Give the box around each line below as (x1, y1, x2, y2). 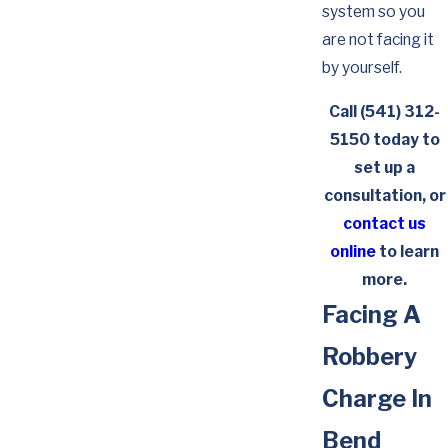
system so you (321, 2, 425, 22)
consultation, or (323, 185, 446, 205)
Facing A (321, 299, 421, 329)
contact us (343, 213, 427, 233)
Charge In (321, 383, 432, 413)
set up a (354, 157, 416, 177)
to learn (376, 241, 440, 261)
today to (369, 129, 440, 149)
